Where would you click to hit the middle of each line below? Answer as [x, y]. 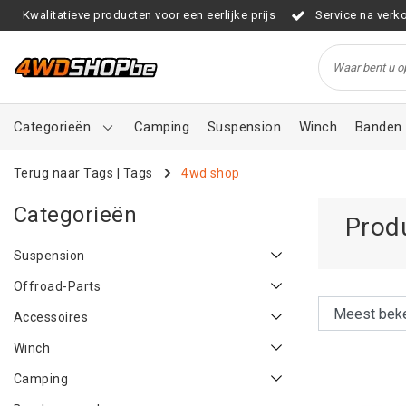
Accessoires [51, 317]
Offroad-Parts [58, 286]
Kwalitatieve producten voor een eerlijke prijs [150, 15]
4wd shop [211, 173]
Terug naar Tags [64, 173]
